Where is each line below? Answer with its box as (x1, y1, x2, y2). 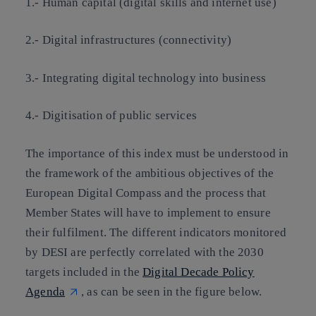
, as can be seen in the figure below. (81, 284, 262, 298)
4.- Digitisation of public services (25, 109, 197, 122)
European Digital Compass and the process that (25, 186, 267, 200)
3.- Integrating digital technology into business (25, 71, 267, 85)
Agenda (25, 284, 66, 298)
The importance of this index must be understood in (25, 146, 289, 160)
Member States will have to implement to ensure (25, 205, 271, 219)
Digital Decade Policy (142, 265, 255, 279)
